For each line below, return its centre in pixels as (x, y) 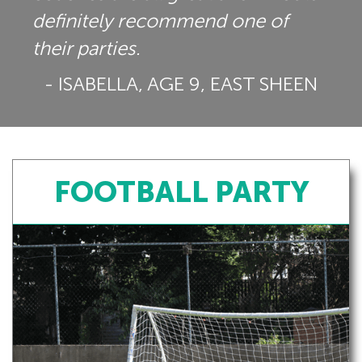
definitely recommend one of (160, 21)
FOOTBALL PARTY (181, 192)
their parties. (86, 48)
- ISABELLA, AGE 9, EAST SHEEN (181, 84)
